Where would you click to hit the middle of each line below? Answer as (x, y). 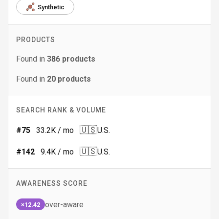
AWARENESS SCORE (52, 183)
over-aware (64, 204)
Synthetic (51, 7)
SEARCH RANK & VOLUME (61, 110)
